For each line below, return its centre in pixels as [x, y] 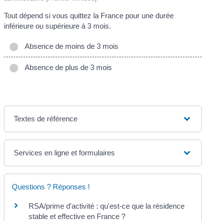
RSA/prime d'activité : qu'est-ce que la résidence [107, 206]
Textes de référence [46, 119]
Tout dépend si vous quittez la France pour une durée [89, 15]
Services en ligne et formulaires [65, 153]
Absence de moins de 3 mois [70, 46]
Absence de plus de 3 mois [67, 68]
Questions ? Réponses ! [51, 187]
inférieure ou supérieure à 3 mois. [58, 26]
